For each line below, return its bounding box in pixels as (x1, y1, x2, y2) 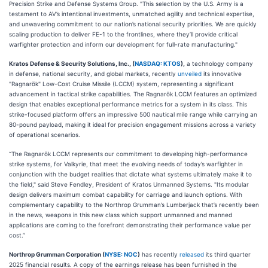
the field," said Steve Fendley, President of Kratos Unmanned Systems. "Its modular (9, 181, 249, 188)
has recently (140, 251, 179, 258)
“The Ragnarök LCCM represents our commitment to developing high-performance (9, 150, 248, 157)
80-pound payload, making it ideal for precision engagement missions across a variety (9, 121, 256, 128)
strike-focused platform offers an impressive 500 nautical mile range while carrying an (9, 111, 257, 118)
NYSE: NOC (105, 251, 138, 258)
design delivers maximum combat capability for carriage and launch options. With (9, 191, 242, 198)
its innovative (202, 70, 242, 77)
